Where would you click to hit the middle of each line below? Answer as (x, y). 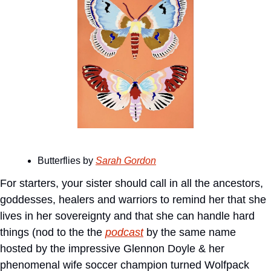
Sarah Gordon (126, 161)
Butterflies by (67, 161)
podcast (124, 232)
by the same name (190, 232)
